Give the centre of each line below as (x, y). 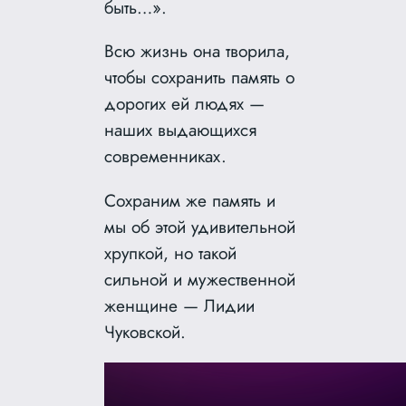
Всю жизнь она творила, (198, 51)
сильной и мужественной (200, 279)
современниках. (166, 156)
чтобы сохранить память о (200, 77)
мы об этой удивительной (200, 226)
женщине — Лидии (180, 305)
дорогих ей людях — (185, 104)
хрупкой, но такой (171, 252)
